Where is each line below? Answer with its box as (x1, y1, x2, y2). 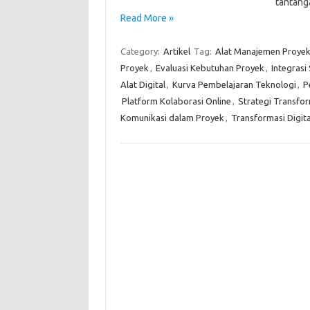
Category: (120, 46, 162, 56)
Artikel (163, 46, 190, 56)
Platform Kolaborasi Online (121, 96, 231, 106)
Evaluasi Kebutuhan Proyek (155, 63, 264, 73)
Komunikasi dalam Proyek (120, 113, 224, 122)
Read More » (120, 12, 174, 24)
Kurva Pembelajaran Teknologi (172, 80, 296, 89)
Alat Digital (120, 80, 165, 89)
